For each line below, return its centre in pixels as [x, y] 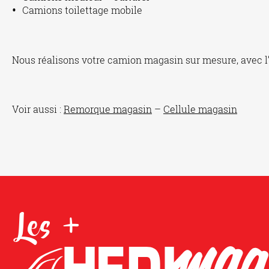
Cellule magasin [200, 109]
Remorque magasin [108, 109]
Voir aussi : [38, 109]
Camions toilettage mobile [82, 10]
